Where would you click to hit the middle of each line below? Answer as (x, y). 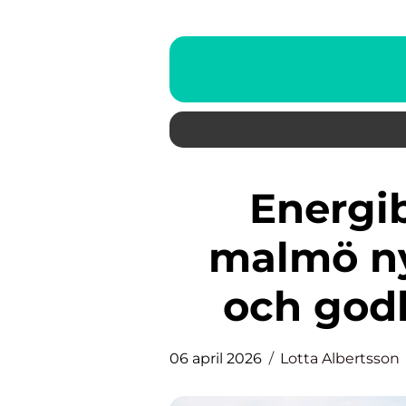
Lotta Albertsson (340, 358)
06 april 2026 (216, 358)
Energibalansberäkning (263, 208)
